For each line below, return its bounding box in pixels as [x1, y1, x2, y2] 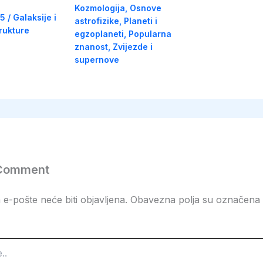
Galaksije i [13, 12, 56, 22]
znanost [75, 42, 109, 52]
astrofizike [75, 16, 120, 26]
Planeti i [124, 16, 158, 26]
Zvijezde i [113, 42, 153, 52]
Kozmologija [75, 3, 126, 14]
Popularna [129, 29, 172, 39]
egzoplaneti [75, 29, 124, 39]
